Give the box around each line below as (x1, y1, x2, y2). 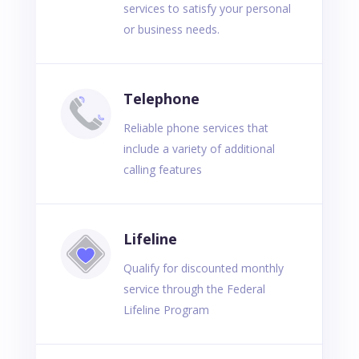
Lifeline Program (123, 302, 209, 318)
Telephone (123, 89, 200, 109)
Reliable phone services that (123, 120, 268, 136)
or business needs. (123, 22, 220, 38)
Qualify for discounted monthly (123, 260, 284, 276)
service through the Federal (123, 281, 265, 297)
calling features (123, 162, 202, 178)
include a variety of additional (123, 141, 275, 157)
